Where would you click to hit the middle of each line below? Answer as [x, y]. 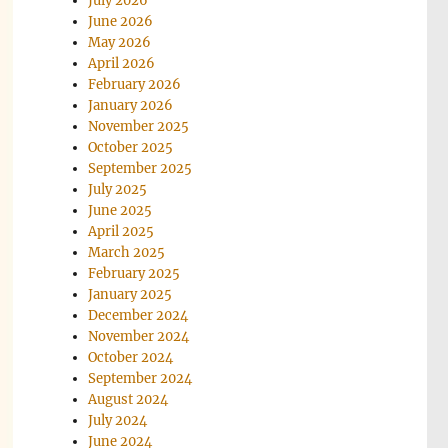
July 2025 [118, 189]
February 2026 [135, 84]
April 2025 [121, 231]
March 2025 [127, 252]
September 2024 [140, 378]
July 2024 [118, 420]
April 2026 [122, 63]
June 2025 [120, 210]
